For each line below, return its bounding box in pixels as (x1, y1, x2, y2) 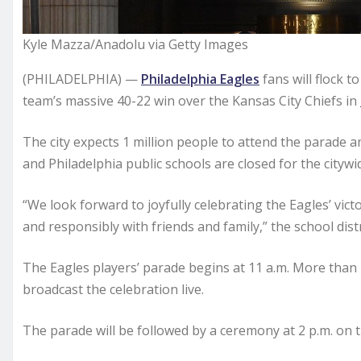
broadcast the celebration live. (23, 280, 204, 299)
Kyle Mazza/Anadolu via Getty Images (23, 35, 248, 54)
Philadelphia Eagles (141, 70, 259, 89)
